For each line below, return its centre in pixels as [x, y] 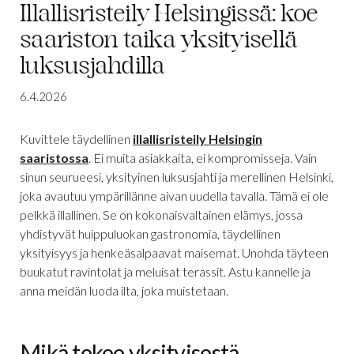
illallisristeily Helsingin [198, 138]
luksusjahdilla [92, 68]
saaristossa [54, 157]
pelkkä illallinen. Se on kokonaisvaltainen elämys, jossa [161, 214]
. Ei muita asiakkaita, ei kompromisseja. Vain [203, 157]
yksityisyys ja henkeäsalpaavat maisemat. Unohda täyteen [174, 252]
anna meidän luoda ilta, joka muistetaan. [124, 290]
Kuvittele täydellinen [76, 138]
